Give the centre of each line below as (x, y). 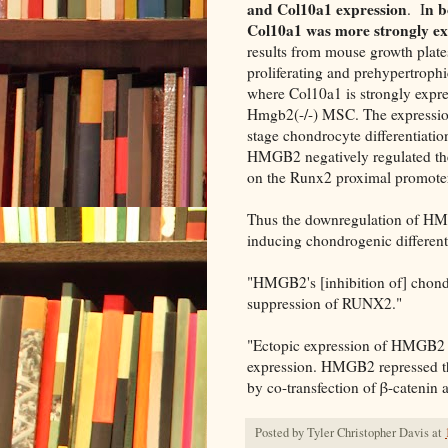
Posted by (281, 432)
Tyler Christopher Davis (368, 432)
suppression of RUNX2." (324, 302)
